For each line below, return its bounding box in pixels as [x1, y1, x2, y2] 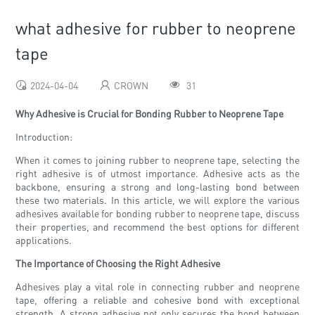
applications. [15, 233, 72, 247]
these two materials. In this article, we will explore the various [15, 193, 300, 207]
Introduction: [15, 130, 73, 143]
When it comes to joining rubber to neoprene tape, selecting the [15, 153, 300, 167]
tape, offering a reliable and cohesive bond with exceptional [15, 293, 300, 307]
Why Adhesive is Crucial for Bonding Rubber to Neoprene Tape [15, 107, 284, 120]
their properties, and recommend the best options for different [15, 220, 300, 233]
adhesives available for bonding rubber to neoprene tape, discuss [15, 207, 300, 220]
